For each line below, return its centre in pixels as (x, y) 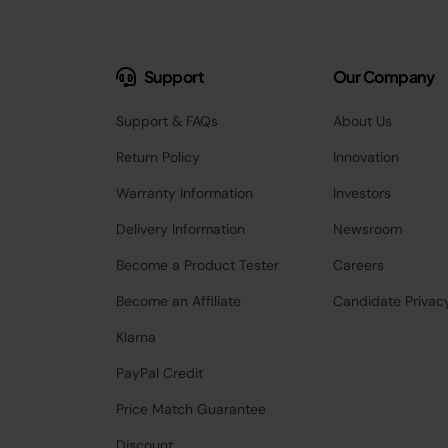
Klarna (135, 336)
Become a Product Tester (197, 264)
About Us (362, 120)
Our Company (383, 76)
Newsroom (367, 228)
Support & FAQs (166, 120)
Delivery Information (180, 228)
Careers (358, 264)
